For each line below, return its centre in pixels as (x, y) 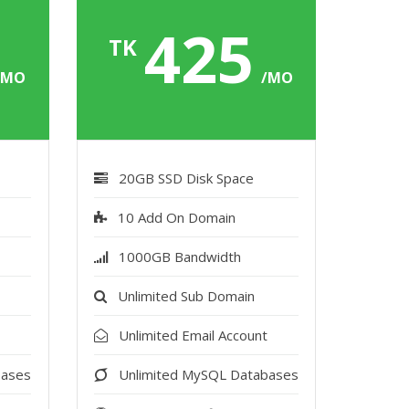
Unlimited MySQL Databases (208, 374)
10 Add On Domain (176, 217)
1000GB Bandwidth (179, 257)
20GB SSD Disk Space (186, 178)
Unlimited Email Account (193, 335)
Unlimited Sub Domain (186, 296)
